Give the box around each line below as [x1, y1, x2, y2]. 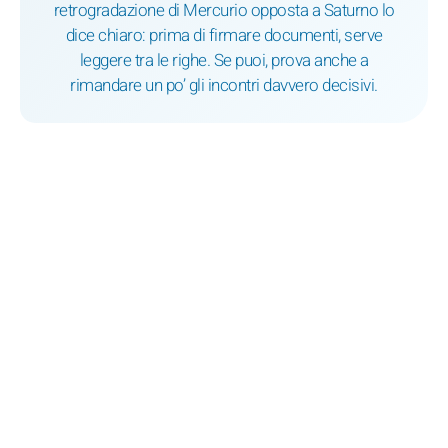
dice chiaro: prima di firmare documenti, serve [65, 23, 383, 49]
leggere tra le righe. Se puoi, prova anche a [79, 48, 369, 74]
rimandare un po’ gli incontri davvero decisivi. [70, 73, 378, 99]
